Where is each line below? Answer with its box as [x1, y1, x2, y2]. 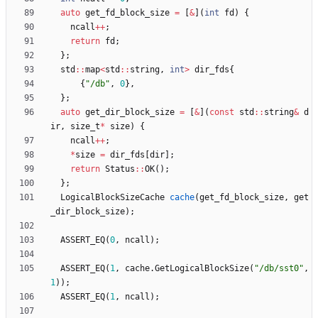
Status [105, 164, 135, 175]
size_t [70, 121, 100, 132]
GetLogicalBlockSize [155, 263, 249, 274]
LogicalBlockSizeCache [60, 192, 165, 203]
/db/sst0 [259, 263, 299, 274]
